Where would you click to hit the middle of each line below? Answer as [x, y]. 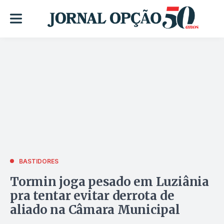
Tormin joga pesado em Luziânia [109, 181]
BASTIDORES [39, 161]
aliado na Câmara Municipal [95, 209]
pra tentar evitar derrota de [92, 195]
